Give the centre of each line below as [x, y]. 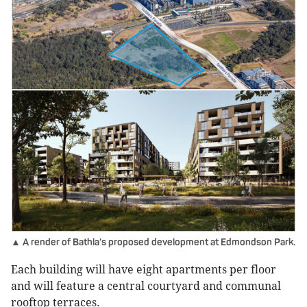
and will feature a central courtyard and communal [146, 286]
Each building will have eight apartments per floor [144, 270]
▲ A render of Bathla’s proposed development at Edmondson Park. [153, 243]
